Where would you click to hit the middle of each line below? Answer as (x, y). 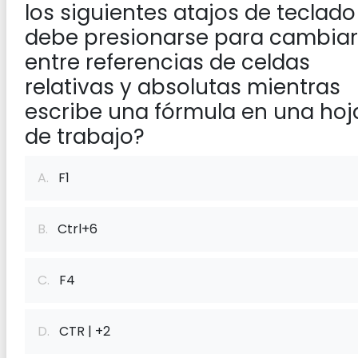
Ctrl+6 (73, 229)
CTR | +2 (80, 331)
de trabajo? (85, 137)
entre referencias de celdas (167, 62)
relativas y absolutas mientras (183, 87)
